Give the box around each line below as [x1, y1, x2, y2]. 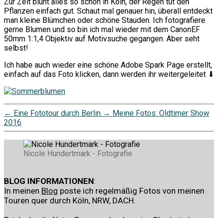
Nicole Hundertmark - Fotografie [23, 148, 132, 158]
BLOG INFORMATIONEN [4, 176, 94, 186]
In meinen [4, 185, 41, 196]
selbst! [4, 43, 28, 53]
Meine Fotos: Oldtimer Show [112, 108, 209, 118]
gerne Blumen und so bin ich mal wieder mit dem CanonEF [4, 24, 200, 34]
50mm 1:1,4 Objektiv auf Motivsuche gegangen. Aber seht [4, 34, 200, 43]
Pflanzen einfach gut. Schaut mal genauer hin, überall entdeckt [4, 6, 213, 16]
